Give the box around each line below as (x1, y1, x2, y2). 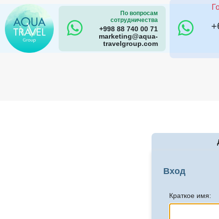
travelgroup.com (103, 40, 158, 47)
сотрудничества (110, 16, 158, 23)
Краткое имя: (169, 192, 211, 199)
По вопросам (120, 9, 158, 17)
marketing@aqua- (98, 32, 158, 40)
